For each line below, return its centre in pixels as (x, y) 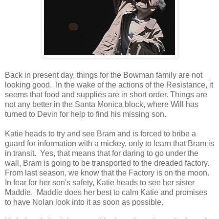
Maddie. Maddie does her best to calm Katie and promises (106, 192)
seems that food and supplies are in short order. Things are (106, 94)
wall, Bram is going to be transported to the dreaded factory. (107, 163)
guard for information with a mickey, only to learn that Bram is (109, 143)
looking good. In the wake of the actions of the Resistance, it (109, 85)
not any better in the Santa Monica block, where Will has (102, 104)
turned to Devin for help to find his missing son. (88, 114)
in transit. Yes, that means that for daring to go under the (102, 153)
